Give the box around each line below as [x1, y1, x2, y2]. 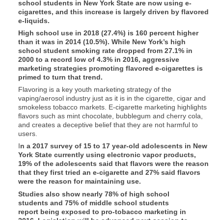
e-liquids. [18, 16, 50, 25]
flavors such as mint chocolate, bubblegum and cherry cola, [18, 112, 203, 120]
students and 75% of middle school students [18, 198, 169, 207]
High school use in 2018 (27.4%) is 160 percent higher [18, 29, 198, 37]
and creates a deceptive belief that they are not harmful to [18, 121, 198, 129]
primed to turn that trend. [18, 73, 103, 82]
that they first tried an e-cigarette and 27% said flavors [18, 168, 200, 177]
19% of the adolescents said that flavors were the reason [18, 160, 209, 168]
